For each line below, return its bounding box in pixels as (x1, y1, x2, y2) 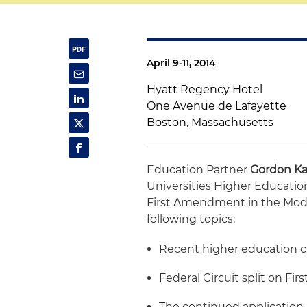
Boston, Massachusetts (147, 116, 274, 129)
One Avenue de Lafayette (147, 99, 287, 112)
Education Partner (147, 163, 251, 176)
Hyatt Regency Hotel (147, 83, 263, 96)
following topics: (147, 212, 236, 225)
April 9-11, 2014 (147, 57, 217, 69)
